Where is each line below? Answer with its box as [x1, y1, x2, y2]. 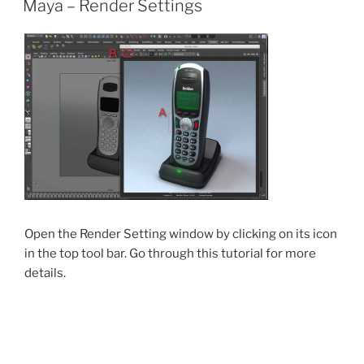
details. [24, 265, 66, 280]
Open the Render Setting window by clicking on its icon [24, 226, 337, 241]
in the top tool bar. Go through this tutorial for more [24, 245, 316, 261]
